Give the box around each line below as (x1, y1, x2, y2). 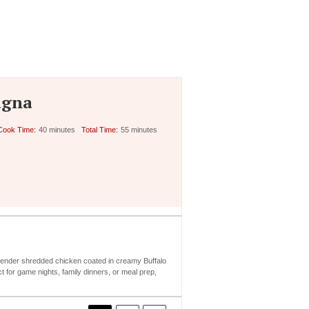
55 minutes (121, 125, 157, 134)
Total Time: (81, 125, 118, 134)
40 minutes (39, 125, 76, 134)
